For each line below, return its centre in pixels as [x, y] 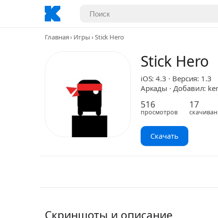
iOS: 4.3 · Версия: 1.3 [176, 78]
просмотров [159, 112]
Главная [57, 37]
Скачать [164, 136]
